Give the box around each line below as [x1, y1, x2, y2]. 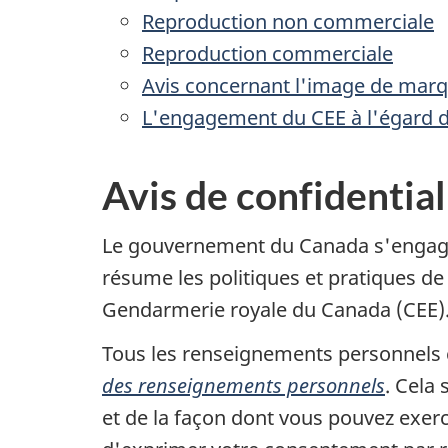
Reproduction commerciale [142, 39, 393, 67]
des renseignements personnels [102, 371, 385, 399]
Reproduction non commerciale [142, 7, 434, 35]
